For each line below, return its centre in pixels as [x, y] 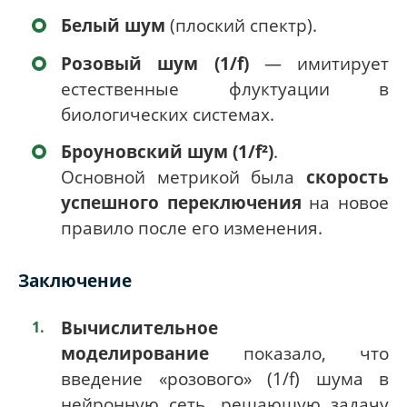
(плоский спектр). [241, 25]
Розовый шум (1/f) [155, 63]
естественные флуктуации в [225, 88]
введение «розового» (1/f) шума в [225, 378]
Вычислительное [139, 327]
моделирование [135, 352]
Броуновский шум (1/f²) [167, 151]
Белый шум [113, 25]
